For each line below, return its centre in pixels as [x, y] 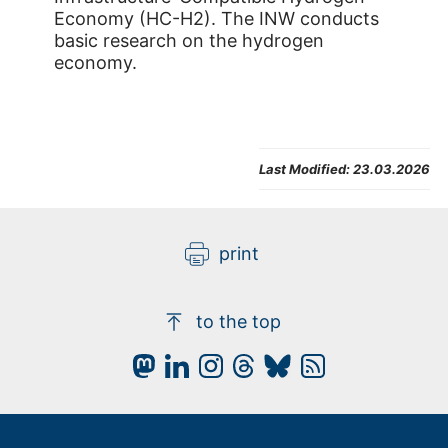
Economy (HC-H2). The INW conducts [216, 19]
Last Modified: [304, 168]
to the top [239, 321]
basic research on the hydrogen [189, 41]
